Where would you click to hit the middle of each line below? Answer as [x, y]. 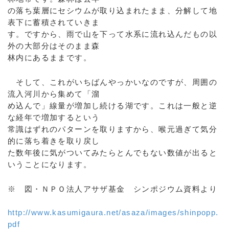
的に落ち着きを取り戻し [54, 141]
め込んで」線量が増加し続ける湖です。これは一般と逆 [112, 106]
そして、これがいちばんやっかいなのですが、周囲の [112, 82]
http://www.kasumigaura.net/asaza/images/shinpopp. [113, 212]
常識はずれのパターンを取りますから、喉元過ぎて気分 [112, 129]
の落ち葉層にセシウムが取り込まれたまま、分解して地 [112, 10]
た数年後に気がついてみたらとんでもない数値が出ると [112, 153]
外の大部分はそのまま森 [54, 46]
